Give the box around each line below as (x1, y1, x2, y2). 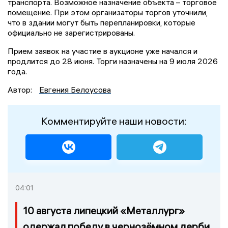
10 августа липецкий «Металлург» (23, 204, 185, 217)
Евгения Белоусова (39, 84, 111, 95)
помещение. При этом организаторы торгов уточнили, (8, 7, 208, 17)
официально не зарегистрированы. (8, 27, 135, 38)
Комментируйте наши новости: (41, 114, 187, 127)
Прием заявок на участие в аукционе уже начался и (8, 45, 197, 56)
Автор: (8, 84, 34, 95)
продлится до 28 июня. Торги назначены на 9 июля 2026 (8, 55, 218, 66)
